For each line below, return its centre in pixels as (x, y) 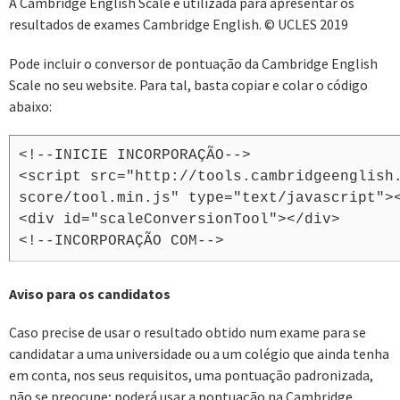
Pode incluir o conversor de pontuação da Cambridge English (193, 64)
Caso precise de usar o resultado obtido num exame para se (187, 333)
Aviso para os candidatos (90, 293)
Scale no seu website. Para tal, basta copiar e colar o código (188, 85)
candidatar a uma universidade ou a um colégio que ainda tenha (199, 354)
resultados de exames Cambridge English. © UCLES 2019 (179, 25)
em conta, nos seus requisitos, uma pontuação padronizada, (191, 375)
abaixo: (30, 107)
